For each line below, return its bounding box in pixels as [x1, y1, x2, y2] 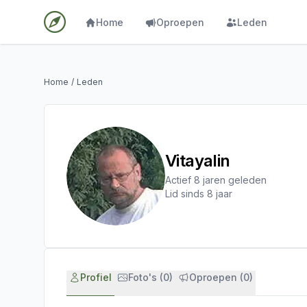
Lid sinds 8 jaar [165, 188, 232, 199]
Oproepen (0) [189, 271, 253, 283]
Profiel [80, 271, 112, 283]
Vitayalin [165, 151, 230, 171]
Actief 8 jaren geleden [165, 174, 267, 186]
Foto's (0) [128, 271, 173, 283]
